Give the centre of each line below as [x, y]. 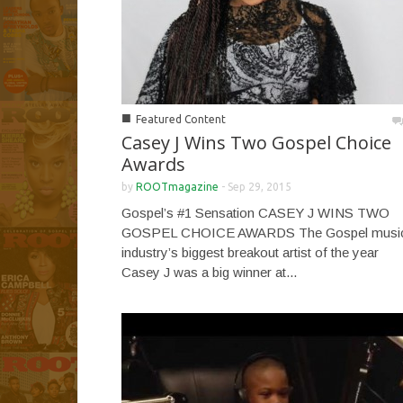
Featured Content [181, 119]
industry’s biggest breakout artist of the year [250, 252]
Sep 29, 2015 [260, 186]
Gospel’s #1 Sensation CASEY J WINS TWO [255, 212]
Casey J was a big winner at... [209, 272]
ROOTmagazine [177, 186]
